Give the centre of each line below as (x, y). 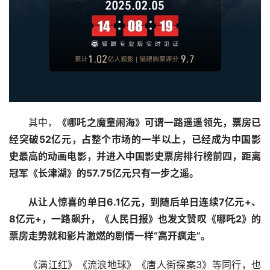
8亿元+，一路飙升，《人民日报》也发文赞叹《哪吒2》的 (135, 219)
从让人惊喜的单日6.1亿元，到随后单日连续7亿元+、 (145, 202)
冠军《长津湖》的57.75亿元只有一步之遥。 (104, 173)
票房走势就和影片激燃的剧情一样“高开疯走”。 (110, 236)
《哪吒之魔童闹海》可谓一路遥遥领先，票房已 (159, 123)
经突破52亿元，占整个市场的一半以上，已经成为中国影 (135, 140)
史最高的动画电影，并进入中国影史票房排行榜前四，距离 (135, 156)
